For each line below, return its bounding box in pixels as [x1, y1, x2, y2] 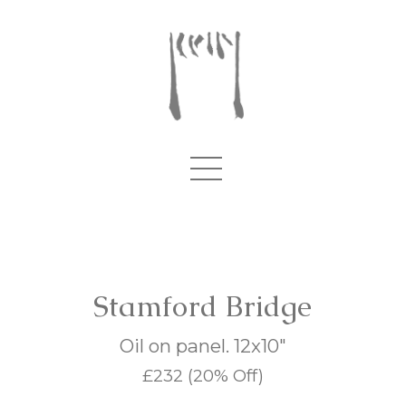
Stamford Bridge [93, 286, 313, 325]
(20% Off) [187, 365, 264, 387]
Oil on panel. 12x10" [119, 333, 286, 357]
